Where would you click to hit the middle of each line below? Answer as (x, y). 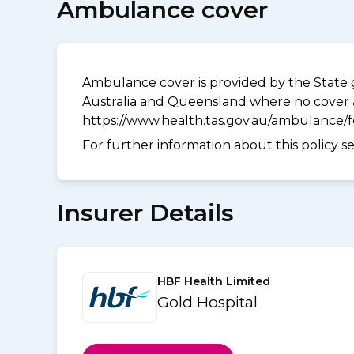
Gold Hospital (207, 302)
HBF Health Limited (214, 281)
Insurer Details (145, 213)
